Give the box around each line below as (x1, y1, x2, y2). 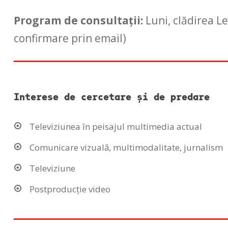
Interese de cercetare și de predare (13, 90, 210, 102)
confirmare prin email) (13, 31, 126, 45)
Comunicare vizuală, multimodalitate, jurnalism (29, 141, 223, 153)
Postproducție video (29, 183, 110, 195)
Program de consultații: (13, 13, 146, 27)
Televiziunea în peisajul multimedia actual (29, 120, 202, 132)
